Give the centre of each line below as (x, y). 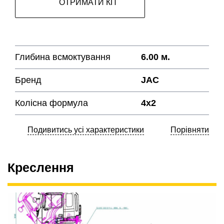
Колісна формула (51, 103)
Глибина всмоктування (63, 57)
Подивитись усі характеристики (86, 130)
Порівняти (190, 130)
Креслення (41, 168)
